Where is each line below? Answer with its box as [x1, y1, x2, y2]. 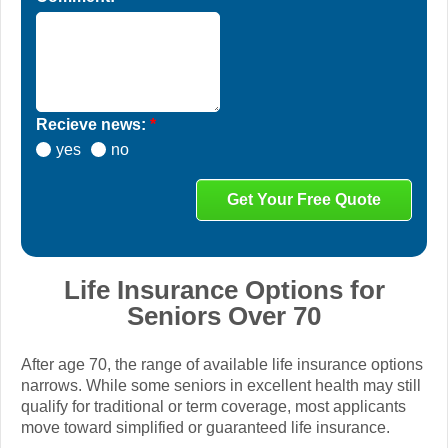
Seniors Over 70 [127, 300, 321, 331]
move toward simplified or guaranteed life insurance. [21, 419, 390, 437]
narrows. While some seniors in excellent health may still [21, 377, 421, 395]
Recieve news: [36, 116, 150, 134]
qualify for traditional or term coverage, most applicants [21, 398, 406, 416]
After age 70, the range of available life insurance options [21, 356, 423, 374]
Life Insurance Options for [63, 274, 385, 305]
